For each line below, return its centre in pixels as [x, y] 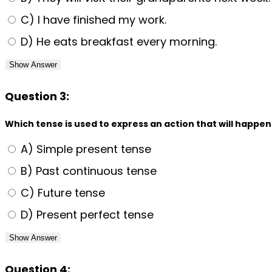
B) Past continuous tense [87, 171]
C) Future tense [61, 192]
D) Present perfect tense [86, 214]
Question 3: [37, 96]
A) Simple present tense [84, 149]
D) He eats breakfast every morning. [117, 41]
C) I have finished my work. [92, 19]
